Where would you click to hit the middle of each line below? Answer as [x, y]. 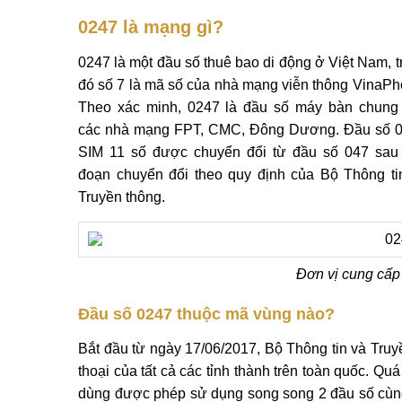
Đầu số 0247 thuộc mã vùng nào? [206, 314]
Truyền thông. [122, 197]
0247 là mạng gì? [151, 27]
